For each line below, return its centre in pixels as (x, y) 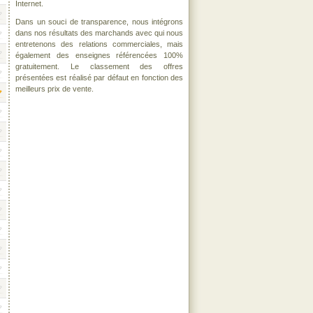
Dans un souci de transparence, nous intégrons (99, 22)
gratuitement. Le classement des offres (99, 66)
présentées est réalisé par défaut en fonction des (99, 78)
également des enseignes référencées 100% (99, 55)
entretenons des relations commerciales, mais (99, 44)
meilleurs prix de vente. (54, 89)
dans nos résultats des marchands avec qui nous (99, 33)
